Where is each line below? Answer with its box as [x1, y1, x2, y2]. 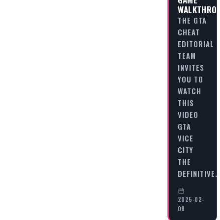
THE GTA [177, 15, 207, 26]
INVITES [177, 62, 204, 73]
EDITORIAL [177, 38, 214, 50]
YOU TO [177, 74, 203, 85]
